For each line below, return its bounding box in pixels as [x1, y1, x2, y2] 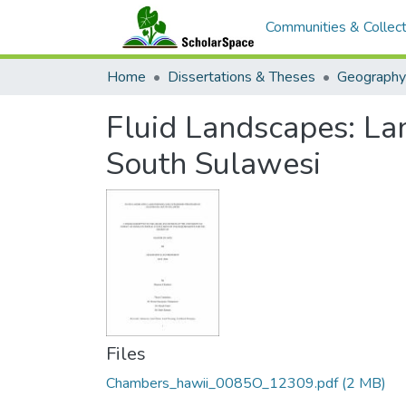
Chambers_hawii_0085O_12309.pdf [106, 373, 338, 394]
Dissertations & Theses [168, 67, 315, 87]
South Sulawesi [106, 143, 321, 185]
